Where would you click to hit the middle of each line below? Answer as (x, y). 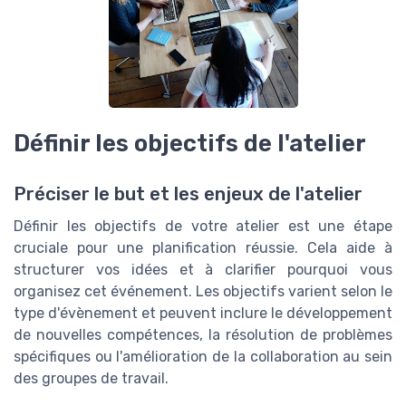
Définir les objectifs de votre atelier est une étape (203, 227)
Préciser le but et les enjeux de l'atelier (188, 194)
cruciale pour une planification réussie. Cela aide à (203, 248)
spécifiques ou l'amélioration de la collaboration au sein (203, 357)
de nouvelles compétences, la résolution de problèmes (203, 335)
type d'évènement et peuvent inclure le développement (203, 314)
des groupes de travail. (91, 379)
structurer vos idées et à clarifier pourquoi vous (203, 270)
